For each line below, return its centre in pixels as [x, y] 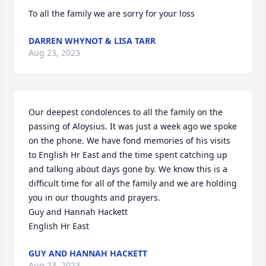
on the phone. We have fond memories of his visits [129, 140]
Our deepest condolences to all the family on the [126, 112]
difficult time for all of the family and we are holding [133, 183]
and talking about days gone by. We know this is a [128, 169]
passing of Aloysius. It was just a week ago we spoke [133, 126]
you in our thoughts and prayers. [96, 197]
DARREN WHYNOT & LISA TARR [92, 41]
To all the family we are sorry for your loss [112, 13]
